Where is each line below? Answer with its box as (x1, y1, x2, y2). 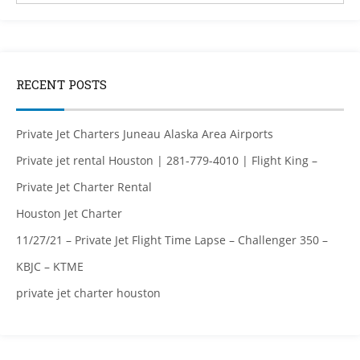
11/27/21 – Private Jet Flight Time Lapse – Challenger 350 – (16, 231, 328, 247)
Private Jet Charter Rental (16, 178, 152, 194)
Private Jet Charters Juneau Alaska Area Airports (16, 125, 273, 141)
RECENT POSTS (16, 76, 107, 92)
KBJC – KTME (16, 258, 84, 274)
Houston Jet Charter (16, 205, 122, 221)
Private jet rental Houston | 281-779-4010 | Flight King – (16, 152, 317, 168)
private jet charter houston (16, 284, 161, 301)
